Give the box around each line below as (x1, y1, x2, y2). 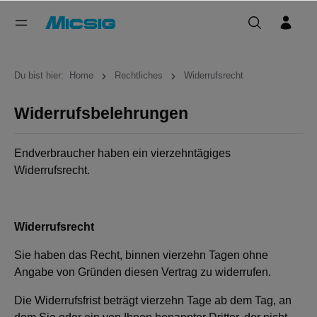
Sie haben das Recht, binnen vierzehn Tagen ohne (14, 249, 268, 261)
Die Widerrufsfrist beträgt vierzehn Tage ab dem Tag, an (14, 294, 292, 306)
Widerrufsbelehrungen (14, 104, 188, 122)
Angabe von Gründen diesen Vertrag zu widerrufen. (14, 266, 271, 278)
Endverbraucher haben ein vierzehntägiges (14, 147, 231, 159)
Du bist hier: (14, 70, 64, 81)
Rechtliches (115, 70, 163, 81)
